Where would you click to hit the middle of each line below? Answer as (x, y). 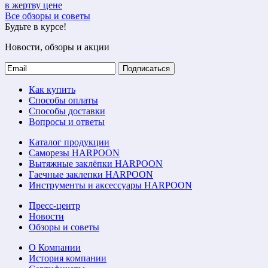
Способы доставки (67, 111)
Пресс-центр (54, 205)
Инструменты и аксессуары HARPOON (110, 185)
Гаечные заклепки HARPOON (91, 174)
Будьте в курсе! (36, 26)
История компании (68, 258)
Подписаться (146, 68)
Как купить (52, 89)
